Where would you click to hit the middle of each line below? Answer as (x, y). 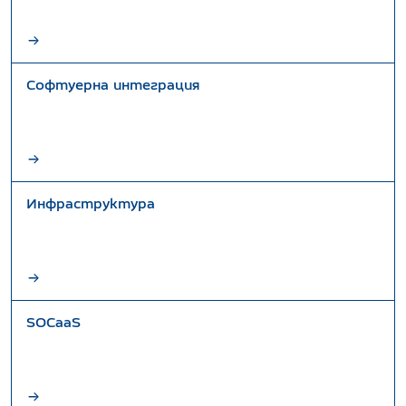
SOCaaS (53, 322)
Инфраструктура (91, 203)
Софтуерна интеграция (113, 85)
